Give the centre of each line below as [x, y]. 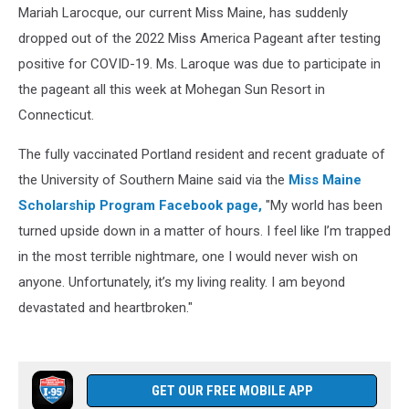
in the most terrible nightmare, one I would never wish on [188, 257]
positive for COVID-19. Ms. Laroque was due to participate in [199, 64]
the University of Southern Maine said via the [153, 180]
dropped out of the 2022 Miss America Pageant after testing [199, 38]
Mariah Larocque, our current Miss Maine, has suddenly [183, 13]
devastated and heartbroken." [105, 308]
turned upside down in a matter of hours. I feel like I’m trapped [204, 231]
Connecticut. [56, 115]
